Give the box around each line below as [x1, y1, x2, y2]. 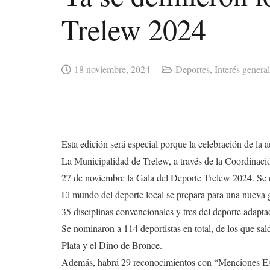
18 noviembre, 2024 [74, 63, 150, 76]
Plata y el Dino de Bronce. [61, 239, 162, 252]
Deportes [175, 63, 210, 76]
